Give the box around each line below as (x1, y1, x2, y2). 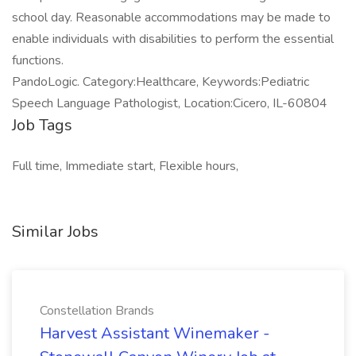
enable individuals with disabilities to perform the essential (12, 30, 334, 48)
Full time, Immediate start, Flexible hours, (12, 157, 238, 175)
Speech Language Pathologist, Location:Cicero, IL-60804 (12, 95, 327, 112)
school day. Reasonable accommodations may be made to (12, 9, 331, 26)
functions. (12, 52, 64, 69)
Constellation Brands (40, 302, 154, 319)
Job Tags (12, 114, 72, 136)
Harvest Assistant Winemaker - (40, 323, 269, 344)
